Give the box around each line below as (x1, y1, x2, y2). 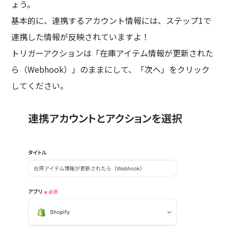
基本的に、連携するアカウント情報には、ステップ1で (11, 14, 212, 26)
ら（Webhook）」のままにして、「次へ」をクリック (11, 63, 210, 75)
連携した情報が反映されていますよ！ (11, 30, 150, 43)
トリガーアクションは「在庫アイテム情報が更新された (11, 46, 214, 59)
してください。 (11, 79, 69, 92)
